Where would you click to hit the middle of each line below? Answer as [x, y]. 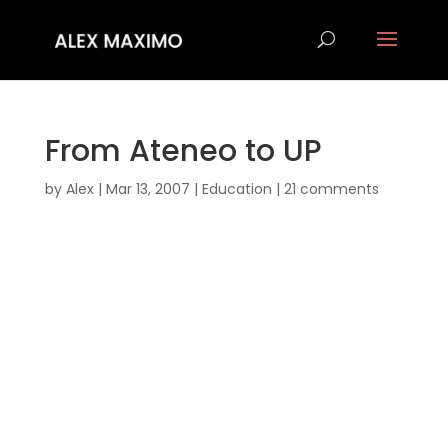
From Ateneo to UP [183, 151]
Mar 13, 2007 [147, 189]
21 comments [331, 189]
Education [236, 189]
